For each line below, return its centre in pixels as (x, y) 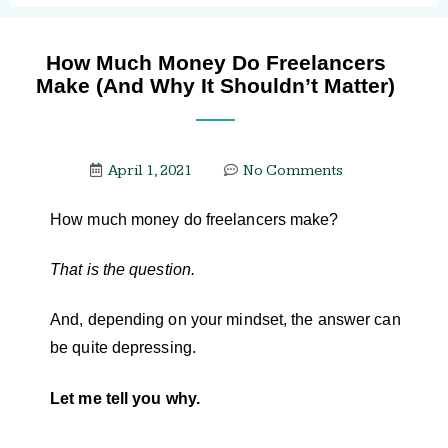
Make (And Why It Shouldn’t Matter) (215, 86)
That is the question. (125, 270)
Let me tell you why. (127, 398)
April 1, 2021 (149, 170)
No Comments (292, 170)
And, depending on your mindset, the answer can (225, 320)
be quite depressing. (125, 348)
